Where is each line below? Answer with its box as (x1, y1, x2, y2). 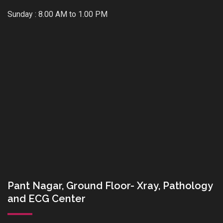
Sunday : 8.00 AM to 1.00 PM (7, 9, 108, 19)
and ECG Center (7, 193, 86, 205)
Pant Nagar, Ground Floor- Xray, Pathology (7, 180, 213, 192)
